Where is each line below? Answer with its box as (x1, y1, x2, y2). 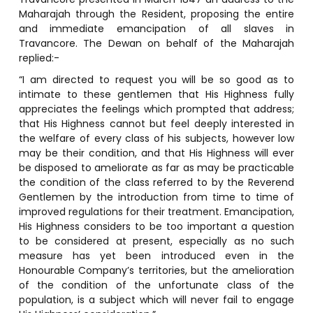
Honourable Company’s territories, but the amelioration (18, 263, 295, 277)
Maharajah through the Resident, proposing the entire (18, 6, 295, 21)
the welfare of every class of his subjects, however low (18, 131, 295, 145)
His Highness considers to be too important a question (18, 219, 295, 233)
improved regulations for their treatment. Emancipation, (18, 204, 295, 219)
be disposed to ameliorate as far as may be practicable (18, 160, 295, 175)
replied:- (18, 50, 59, 65)
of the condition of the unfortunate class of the (18, 277, 295, 292)
